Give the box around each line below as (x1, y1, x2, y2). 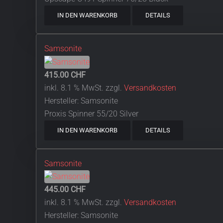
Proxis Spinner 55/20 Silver (44, 109, 138, 118)
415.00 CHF (44, 70, 86, 80)
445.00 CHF (44, 185, 86, 195)
